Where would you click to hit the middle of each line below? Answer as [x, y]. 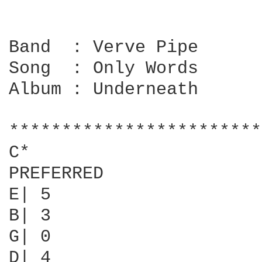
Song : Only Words [104, 68]
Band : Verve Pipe [104, 47]
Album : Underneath [104, 89]
